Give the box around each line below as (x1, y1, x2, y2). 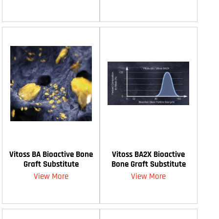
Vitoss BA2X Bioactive (112, 149, 185, 160)
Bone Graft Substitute (111, 158, 186, 170)
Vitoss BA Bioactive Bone (9, 149, 93, 160)
